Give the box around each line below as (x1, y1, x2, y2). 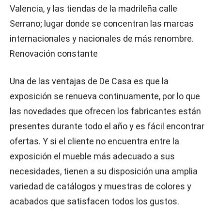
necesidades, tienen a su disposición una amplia (10, 166, 198, 176)
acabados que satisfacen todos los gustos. (10, 196, 179, 206)
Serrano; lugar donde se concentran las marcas (10, 18, 194, 29)
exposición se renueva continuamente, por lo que (10, 91, 200, 101)
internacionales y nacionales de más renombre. (10, 33, 194, 44)
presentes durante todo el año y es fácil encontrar (10, 121, 204, 131)
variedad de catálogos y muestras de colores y (10, 181, 191, 191)
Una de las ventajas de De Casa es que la (10, 76, 169, 86)
